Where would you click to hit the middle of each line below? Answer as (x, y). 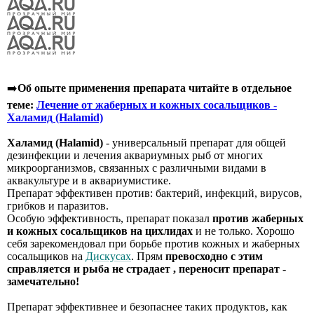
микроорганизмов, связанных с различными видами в (137, 168)
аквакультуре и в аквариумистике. (89, 181)
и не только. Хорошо (244, 231)
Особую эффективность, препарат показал (110, 219)
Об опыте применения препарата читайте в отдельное (155, 88)
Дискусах (108, 257)
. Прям (148, 257)
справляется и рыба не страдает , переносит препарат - (146, 269)
